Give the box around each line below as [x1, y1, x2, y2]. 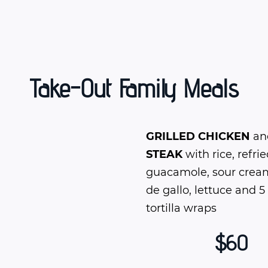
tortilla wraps [146, 202, 217, 215]
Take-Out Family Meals [29, 74, 239, 104]
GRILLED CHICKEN [146, 130, 250, 144]
